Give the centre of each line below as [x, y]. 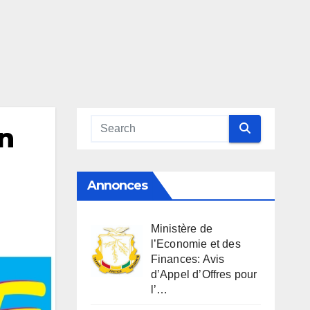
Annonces [117, 185]
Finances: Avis [188, 259]
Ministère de [181, 228]
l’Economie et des [195, 244]
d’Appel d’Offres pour [204, 274]
